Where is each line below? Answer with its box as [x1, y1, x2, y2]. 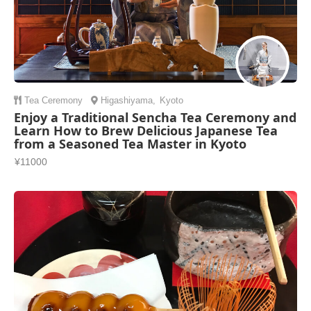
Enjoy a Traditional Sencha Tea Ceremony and [14, 109, 296, 126]
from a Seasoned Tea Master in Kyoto [14, 135, 246, 153]
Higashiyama [101, 95, 153, 106]
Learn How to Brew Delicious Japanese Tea [14, 122, 278, 140]
